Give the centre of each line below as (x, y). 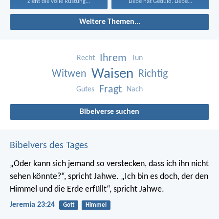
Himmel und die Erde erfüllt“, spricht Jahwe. (87, 189)
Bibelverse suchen (109, 112)
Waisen (112, 74)
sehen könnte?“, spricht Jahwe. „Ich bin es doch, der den (109, 176)
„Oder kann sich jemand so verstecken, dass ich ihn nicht (109, 164)
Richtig (153, 74)
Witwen (69, 74)
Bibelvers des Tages (49, 145)
